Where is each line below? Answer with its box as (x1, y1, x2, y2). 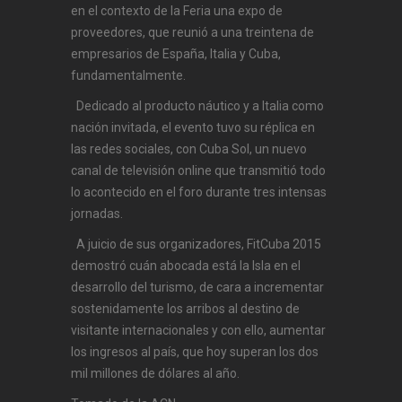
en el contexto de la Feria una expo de (71, 3, 283, 18)
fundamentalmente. (71, 67, 186, 83)
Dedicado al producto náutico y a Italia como (71, 98, 324, 113)
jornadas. (71, 205, 134, 221)
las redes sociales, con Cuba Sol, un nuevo (71, 141, 307, 156)
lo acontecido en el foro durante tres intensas (71, 184, 327, 199)
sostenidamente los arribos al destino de (71, 301, 300, 316)
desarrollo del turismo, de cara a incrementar (71, 279, 324, 294)
